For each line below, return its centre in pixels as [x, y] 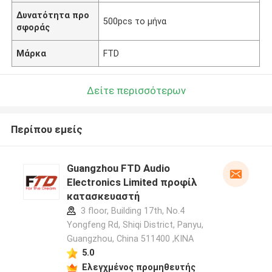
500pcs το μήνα [135, 21]
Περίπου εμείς [46, 130]
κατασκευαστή [103, 196]
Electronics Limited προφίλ [132, 182]
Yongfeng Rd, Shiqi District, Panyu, [135, 225]
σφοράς [33, 27]
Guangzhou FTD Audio [118, 168]
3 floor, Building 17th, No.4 [131, 211]
